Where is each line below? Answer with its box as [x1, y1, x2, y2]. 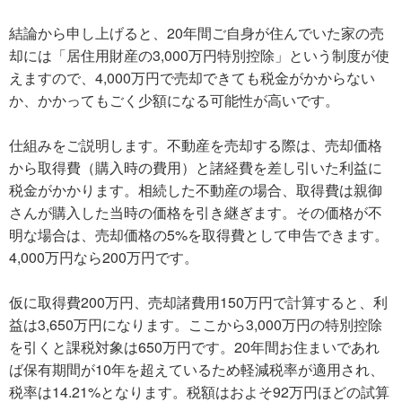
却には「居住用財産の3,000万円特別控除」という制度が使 [9, 44, 389, 66]
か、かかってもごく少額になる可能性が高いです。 [9, 89, 339, 110]
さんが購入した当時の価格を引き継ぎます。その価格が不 [9, 201, 382, 223]
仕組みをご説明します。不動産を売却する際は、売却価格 [9, 134, 382, 155]
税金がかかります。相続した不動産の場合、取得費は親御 [9, 179, 382, 200]
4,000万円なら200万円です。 [9, 246, 198, 267]
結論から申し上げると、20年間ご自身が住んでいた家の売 [9, 22, 384, 43]
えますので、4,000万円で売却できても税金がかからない [9, 66, 375, 88]
